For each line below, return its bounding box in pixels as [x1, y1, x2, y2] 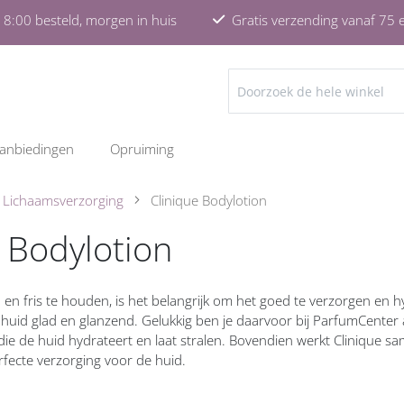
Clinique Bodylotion [151, 191, 267, 209]
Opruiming [110, 140, 174, 158]
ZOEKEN [226, 93, 277, 111]
